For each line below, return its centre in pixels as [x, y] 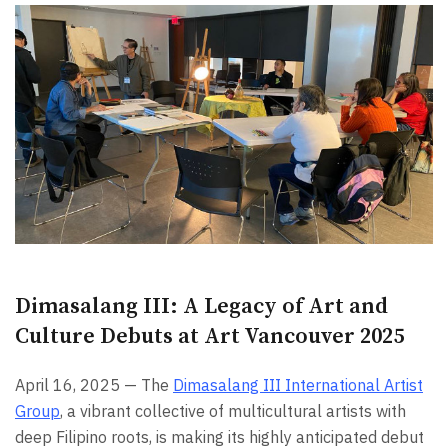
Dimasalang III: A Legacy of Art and [201, 306]
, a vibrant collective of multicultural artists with [233, 410]
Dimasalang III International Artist [298, 384]
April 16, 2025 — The [94, 384]
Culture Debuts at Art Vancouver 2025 [209, 336]
